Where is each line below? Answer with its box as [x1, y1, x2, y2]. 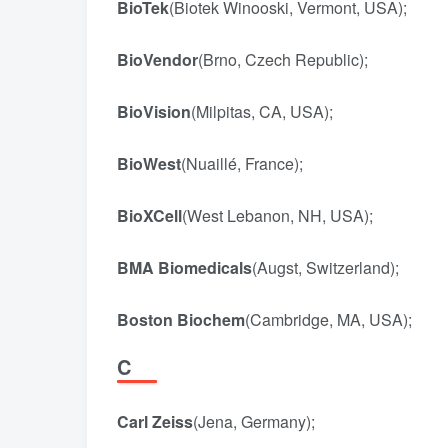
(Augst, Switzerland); [252, 256, 399, 279]
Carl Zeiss [117, 410, 193, 433]
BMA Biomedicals [117, 256, 252, 279]
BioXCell [117, 204, 182, 227]
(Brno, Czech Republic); [198, 48, 372, 71]
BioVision [117, 100, 191, 123]
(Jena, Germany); [193, 410, 327, 433]
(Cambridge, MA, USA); [245, 308, 412, 331]
